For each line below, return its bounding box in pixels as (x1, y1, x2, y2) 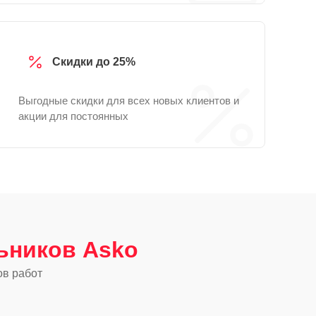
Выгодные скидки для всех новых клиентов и (18, 95, 239, 107)
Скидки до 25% (52, 56, 135, 68)
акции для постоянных (18, 110, 128, 122)
